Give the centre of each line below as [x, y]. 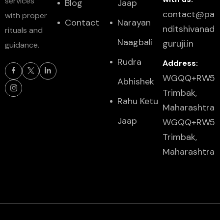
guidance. [22, 45]
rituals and [24, 30]
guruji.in [178, 43]
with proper [26, 15]
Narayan [134, 22]
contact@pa [189, 14]
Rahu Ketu [138, 101]
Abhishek [136, 81]
